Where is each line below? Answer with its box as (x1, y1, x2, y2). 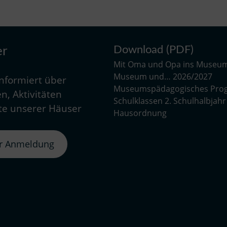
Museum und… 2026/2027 (113, 70, 212, 82)
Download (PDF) (113, 44, 194, 55)
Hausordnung (113, 107, 167, 119)
